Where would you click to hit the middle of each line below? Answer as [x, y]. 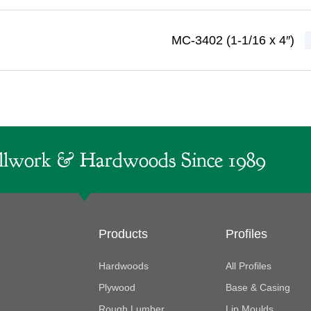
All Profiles [248, 266]
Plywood [117, 287]
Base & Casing [258, 287]
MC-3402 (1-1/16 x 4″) [233, 40]
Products [124, 234]
